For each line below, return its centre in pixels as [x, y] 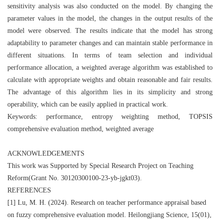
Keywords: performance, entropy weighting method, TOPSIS [110, 117]
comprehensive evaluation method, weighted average [81, 129]
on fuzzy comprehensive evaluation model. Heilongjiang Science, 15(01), [110, 215]
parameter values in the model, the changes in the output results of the [110, 18]
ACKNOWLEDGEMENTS [47, 153]
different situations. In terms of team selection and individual [110, 55]
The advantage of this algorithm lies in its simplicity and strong [110, 92]
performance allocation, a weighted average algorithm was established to [110, 68]
